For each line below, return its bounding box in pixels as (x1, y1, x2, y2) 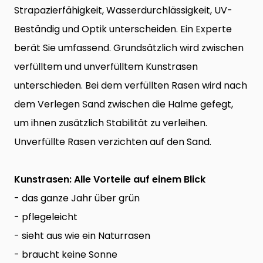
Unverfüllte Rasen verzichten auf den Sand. (14, 135, 211, 149)
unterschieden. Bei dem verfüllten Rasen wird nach (14, 79, 247, 93)
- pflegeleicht (14, 210, 77, 224)
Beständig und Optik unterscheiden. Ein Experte (14, 22, 232, 36)
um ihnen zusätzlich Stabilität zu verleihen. (14, 116, 207, 130)
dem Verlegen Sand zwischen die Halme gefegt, (14, 97, 233, 112)
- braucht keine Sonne (14, 248, 117, 262)
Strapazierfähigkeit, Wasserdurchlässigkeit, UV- (14, 4, 232, 18)
